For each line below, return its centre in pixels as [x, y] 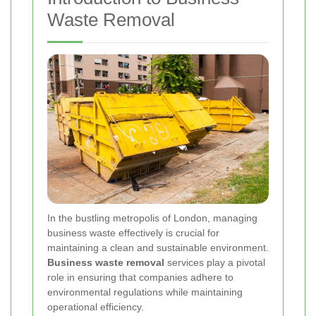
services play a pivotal [215, 263]
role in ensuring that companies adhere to [140, 278]
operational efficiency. [96, 307]
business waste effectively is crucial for [133, 233]
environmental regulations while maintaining [145, 292]
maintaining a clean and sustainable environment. [158, 248]
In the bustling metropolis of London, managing [152, 218]
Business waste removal [106, 263]
